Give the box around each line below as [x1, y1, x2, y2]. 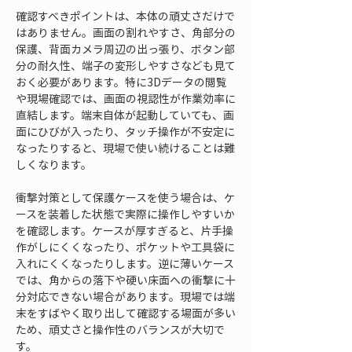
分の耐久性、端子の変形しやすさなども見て [16, 57, 236, 73]
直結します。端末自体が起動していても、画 [16, 107, 234, 123]
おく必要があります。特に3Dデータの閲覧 [16, 74, 227, 90]
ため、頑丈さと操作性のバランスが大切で [16, 321, 225, 337]
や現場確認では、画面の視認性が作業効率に [16, 90, 236, 106]
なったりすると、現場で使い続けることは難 [16, 140, 235, 156]
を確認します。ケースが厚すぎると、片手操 [16, 222, 233, 238]
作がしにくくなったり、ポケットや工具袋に [16, 239, 235, 255]
